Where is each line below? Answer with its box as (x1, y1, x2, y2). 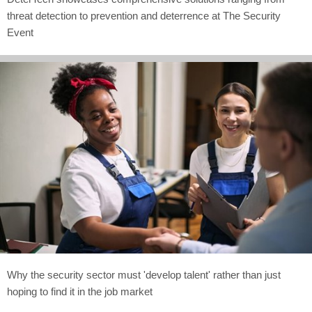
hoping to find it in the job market (7, 285, 153, 297)
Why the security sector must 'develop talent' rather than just (7, 268, 281, 281)
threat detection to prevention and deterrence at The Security (7, 10, 281, 22)
